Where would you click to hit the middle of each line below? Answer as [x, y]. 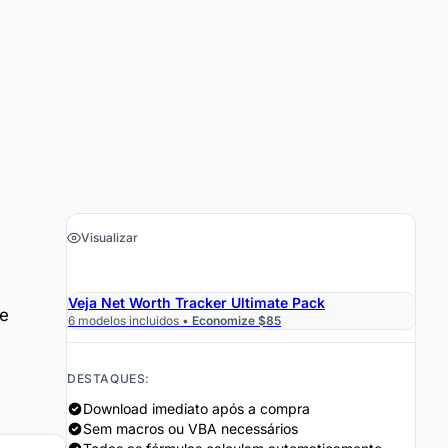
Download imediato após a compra [196, 408]
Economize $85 [236, 320]
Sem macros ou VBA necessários [190, 428]
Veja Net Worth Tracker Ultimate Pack [196, 302]
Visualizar [109, 237]
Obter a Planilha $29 [234, 269]
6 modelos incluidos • [130, 320]
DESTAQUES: [108, 378]
